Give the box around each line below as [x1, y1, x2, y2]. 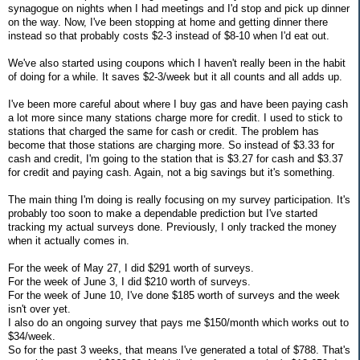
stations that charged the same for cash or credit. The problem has [8, 125, 319, 137]
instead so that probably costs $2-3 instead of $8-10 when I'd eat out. [8, 29, 329, 42]
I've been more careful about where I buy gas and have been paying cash [8, 97, 348, 110]
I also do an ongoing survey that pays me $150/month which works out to [8, 316, 349, 329]
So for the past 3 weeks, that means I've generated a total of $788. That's [8, 343, 350, 356]
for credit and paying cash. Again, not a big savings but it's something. [8, 166, 335, 178]
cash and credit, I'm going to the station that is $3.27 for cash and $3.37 [8, 152, 343, 165]
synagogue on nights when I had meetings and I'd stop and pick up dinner [8, 2, 350, 14]
